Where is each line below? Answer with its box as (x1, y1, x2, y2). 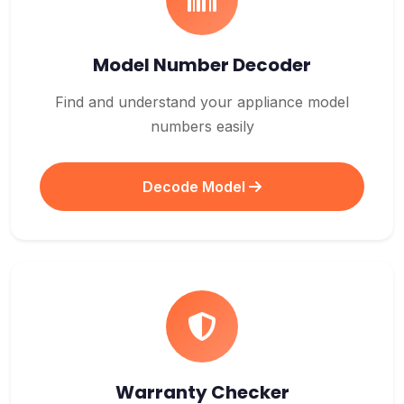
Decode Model (142, 178, 249, 196)
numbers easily (150, 117, 254, 135)
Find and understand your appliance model (55, 93, 349, 111)
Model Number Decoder (93, 52, 311, 78)
